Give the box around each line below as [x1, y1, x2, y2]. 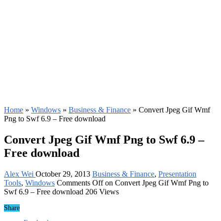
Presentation [158, 169, 196, 178]
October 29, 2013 [36, 169, 90, 178]
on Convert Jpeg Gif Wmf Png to [103, 178, 209, 187]
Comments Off [57, 178, 103, 187]
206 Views [85, 187, 119, 196]
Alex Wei [4, 169, 36, 178]
